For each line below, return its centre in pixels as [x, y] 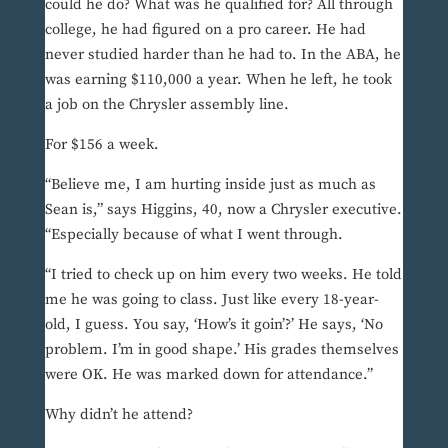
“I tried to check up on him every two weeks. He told [223, 275]
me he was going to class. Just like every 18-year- [211, 300]
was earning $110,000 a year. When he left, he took [218, 80]
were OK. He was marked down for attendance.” [208, 375]
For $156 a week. [101, 145]
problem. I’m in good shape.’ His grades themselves [221, 350]
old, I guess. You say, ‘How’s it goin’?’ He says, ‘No [213, 325]
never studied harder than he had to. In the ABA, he [222, 55]
